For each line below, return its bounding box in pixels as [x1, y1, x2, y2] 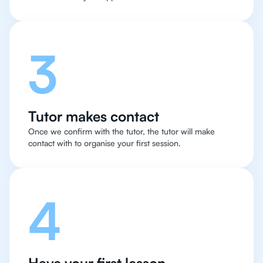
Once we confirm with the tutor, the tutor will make [28, 126, 215, 137]
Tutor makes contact [28, 107, 159, 126]
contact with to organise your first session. [28, 138, 181, 149]
